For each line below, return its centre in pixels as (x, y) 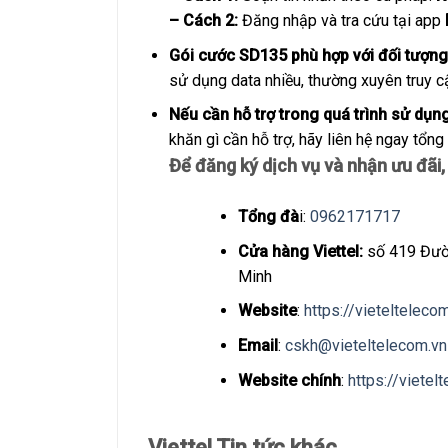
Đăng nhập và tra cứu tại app (341, 20)
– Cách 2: (203, 20)
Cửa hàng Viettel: (300, 251)
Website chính (289, 380)
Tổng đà (268, 217)
